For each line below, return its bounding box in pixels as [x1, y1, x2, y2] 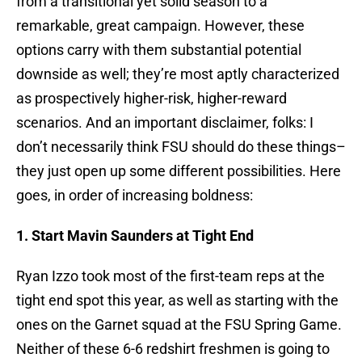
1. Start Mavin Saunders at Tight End [16, 227, 254, 245]
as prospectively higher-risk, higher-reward [16, 90, 287, 107]
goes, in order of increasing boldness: [16, 187, 253, 204]
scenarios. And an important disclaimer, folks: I [16, 114, 314, 132]
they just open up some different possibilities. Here [16, 162, 341, 180]
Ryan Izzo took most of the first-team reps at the [16, 267, 325, 285]
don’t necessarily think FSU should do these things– [16, 138, 346, 156]
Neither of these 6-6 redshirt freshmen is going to [16, 340, 330, 358]
